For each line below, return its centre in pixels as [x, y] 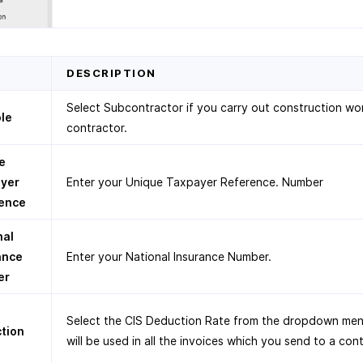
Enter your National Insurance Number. [169, 256]
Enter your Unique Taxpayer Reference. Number [195, 181]
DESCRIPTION [111, 73]
